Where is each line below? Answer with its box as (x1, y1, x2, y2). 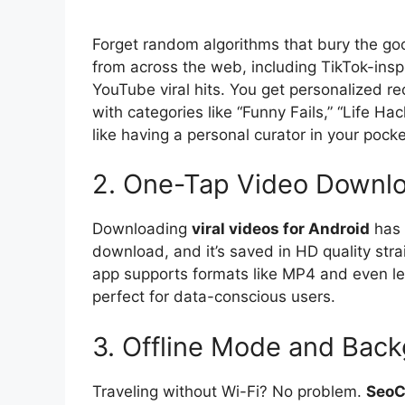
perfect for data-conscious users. (92, 287, 335, 306)
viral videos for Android (192, 220, 370, 239)
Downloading (92, 220, 192, 239)
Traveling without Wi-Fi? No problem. (92, 381, 366, 400)
